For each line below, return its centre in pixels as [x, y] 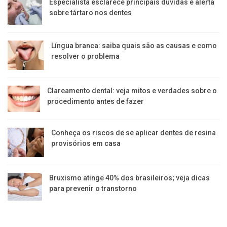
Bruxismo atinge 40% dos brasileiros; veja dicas [130, 178]
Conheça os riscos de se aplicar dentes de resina [133, 133]
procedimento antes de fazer [96, 101]
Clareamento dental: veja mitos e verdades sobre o [132, 90]
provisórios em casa [86, 143]
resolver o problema [85, 56]
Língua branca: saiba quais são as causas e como [134, 45]
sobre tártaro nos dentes [91, 12]
